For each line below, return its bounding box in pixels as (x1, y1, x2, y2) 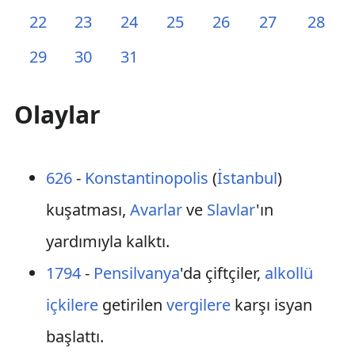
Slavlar (206, 199, 256, 220)
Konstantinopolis (84, 167, 208, 189)
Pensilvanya (93, 262, 180, 284)
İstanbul (216, 167, 277, 189)
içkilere (45, 294, 98, 315)
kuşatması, (45, 199, 130, 220)
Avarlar (129, 199, 182, 220)
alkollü (264, 262, 313, 284)
